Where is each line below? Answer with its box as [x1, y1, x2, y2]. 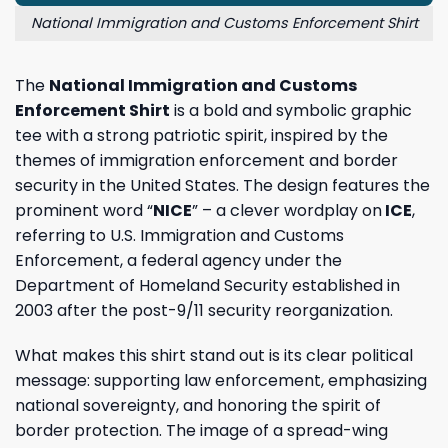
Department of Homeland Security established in [15, 273, 400, 297]
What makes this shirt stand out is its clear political [15, 344, 413, 368]
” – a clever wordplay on [192, 198, 382, 222]
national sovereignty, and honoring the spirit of [15, 394, 381, 418]
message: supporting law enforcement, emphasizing [15, 369, 427, 393]
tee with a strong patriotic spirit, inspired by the [15, 123, 388, 147]
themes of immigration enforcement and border [15, 148, 398, 172]
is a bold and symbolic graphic [170, 98, 412, 122]
